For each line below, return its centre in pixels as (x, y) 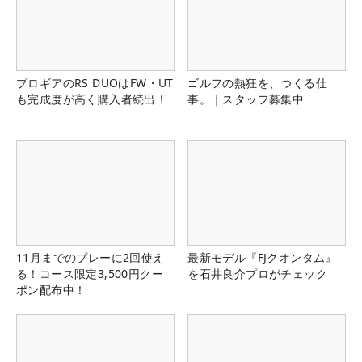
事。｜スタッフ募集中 (246, 99)
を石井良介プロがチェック (257, 274)
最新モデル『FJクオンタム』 (262, 258)
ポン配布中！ (51, 290)
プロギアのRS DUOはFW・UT (95, 83)
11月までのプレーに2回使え (90, 258)
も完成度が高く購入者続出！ (92, 99)
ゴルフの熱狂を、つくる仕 (257, 83)
